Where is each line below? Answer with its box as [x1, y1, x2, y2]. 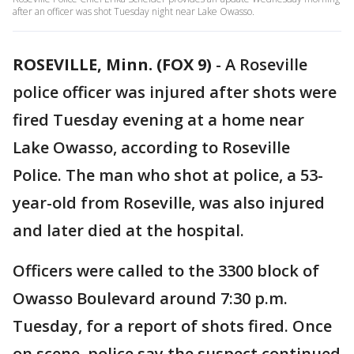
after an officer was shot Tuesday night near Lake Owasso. [13, 5, 254, 18]
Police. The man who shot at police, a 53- [13, 164, 323, 186]
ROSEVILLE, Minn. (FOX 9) [13, 54, 212, 75]
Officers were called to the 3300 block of [13, 260, 319, 281]
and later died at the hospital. [13, 220, 244, 241]
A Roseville [225, 54, 307, 75]
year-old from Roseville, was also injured [13, 192, 325, 213]
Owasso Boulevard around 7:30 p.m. [13, 288, 288, 309]
